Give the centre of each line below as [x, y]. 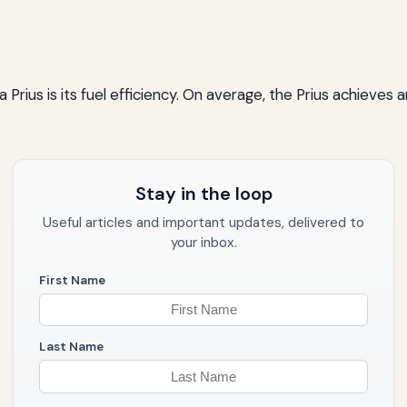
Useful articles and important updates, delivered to [203, 222]
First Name [72, 280]
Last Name [71, 347]
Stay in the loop [203, 193]
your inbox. [203, 242]
